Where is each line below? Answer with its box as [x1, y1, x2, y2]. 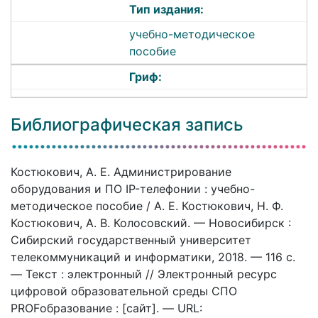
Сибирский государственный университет [11, 232, 251, 247]
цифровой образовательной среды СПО [11, 283, 237, 298]
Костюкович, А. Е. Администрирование [11, 164, 231, 179]
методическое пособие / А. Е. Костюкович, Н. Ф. [11, 198, 283, 213]
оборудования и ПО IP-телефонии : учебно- [11, 181, 255, 196]
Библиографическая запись [11, 114, 243, 135]
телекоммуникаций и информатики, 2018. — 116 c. [11, 249, 295, 264]
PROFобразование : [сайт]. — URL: [11, 300, 202, 315]
